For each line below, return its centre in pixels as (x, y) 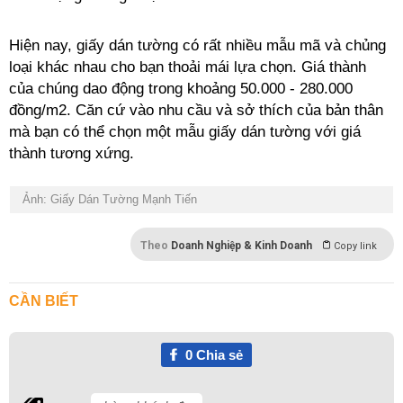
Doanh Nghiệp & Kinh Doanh (242, 246)
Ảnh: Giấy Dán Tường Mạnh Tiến (108, 199)
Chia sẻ (217, 355)
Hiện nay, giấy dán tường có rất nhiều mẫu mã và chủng (197, 45)
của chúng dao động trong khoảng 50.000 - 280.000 (181, 89)
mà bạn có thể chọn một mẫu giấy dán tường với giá (185, 132)
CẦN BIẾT (44, 301)
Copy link (355, 246)
